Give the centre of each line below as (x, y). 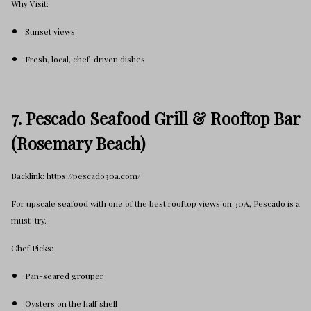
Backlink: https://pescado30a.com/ (76, 176)
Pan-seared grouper (64, 276)
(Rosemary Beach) (78, 143)
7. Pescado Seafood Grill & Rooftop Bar (155, 118)
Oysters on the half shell (71, 303)
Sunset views (50, 31)
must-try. (29, 220)
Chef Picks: (32, 248)
